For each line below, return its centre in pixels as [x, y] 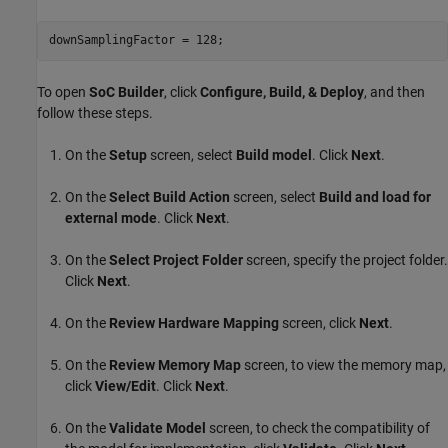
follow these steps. [95, 112]
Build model [274, 154]
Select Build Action [169, 196]
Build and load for [375, 196]
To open [63, 91]
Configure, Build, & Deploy [282, 91]
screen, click [319, 322]
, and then [394, 91]
